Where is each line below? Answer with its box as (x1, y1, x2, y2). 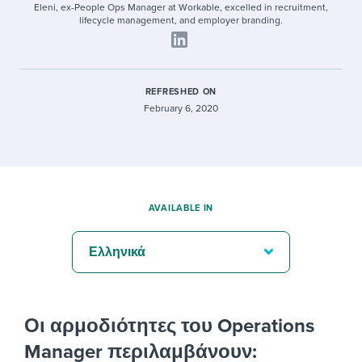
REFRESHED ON (145, 86, 217, 97)
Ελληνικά (89, 244, 145, 260)
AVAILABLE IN (148, 203, 214, 213)
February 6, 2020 (144, 103, 218, 114)
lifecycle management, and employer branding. (79, 15, 283, 26)
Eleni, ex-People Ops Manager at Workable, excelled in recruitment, (34, 2, 328, 13)
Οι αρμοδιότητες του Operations (24, 314, 314, 338)
